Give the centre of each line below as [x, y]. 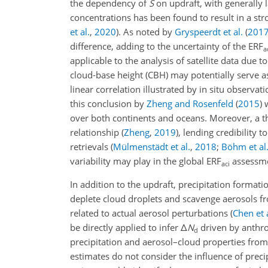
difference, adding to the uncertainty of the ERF [167, 46]
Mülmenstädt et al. [152, 147]
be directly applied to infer [125, 228]
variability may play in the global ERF [146, 161]
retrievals [90, 147]
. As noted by [147, 32]
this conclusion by [108, 104]
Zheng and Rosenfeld [190, 104]
